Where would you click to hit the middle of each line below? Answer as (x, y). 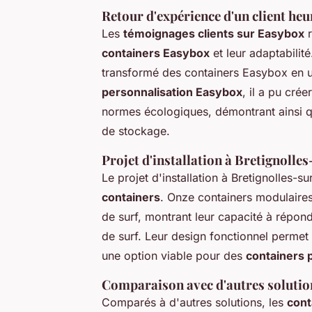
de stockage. (136, 131)
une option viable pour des (174, 256)
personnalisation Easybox (172, 92)
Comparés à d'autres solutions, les (194, 303)
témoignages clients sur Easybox (214, 34)
